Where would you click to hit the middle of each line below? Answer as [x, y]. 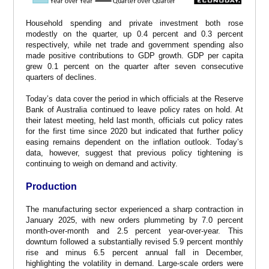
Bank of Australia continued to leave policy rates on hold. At [134, 109]
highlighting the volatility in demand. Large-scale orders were [134, 263]
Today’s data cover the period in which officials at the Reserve [134, 98]
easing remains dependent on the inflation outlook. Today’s [134, 142]
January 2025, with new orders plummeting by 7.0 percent [134, 220]
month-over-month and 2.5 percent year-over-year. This [134, 231]
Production [52, 186]
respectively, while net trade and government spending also [134, 44]
